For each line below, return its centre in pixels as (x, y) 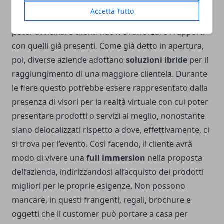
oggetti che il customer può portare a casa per (100, 214)
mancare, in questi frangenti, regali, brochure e (101, 200)
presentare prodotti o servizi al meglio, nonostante (108, 116)
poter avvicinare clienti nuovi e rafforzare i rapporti (108, 32)
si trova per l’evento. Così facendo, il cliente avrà (102, 144)
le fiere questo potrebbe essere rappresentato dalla (110, 88)
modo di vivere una (49, 158)
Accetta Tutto (112, 11)
